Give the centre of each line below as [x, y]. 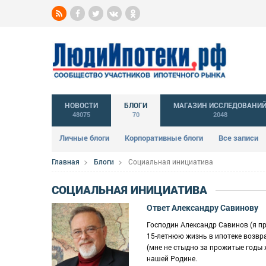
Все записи [238, 137]
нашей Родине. [172, 259]
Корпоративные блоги [164, 137]
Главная [66, 162]
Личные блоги [84, 137]
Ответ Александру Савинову [202, 208]
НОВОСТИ [81, 105]
